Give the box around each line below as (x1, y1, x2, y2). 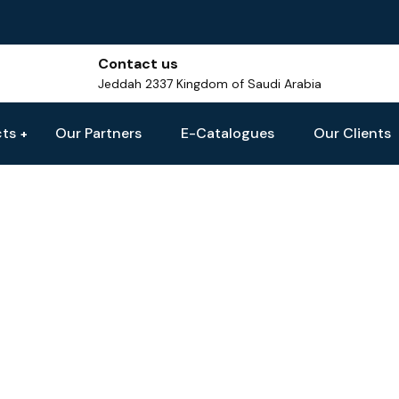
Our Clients (313, 124, 391, 142)
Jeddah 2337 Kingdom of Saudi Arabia (98, 76, 322, 92)
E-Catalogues (181, 124, 274, 142)
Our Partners (55, 124, 142, 142)
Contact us (98, 54, 179, 73)
